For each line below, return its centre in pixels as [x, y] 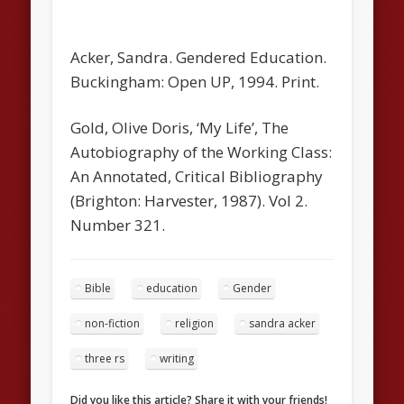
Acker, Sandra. [124, 57]
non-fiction [113, 323]
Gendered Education [250, 57]
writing [177, 358]
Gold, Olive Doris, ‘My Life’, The [180, 127]
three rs [105, 358]
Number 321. [118, 225]
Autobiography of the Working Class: [202, 151]
